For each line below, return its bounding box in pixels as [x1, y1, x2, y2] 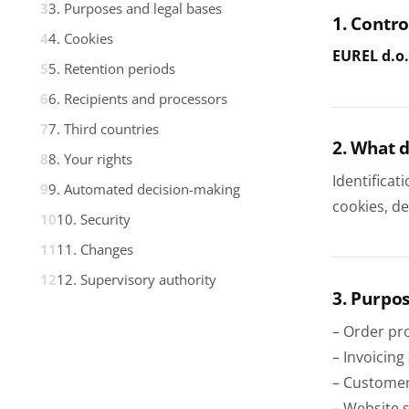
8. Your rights [48, 150, 132, 168]
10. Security [57, 210, 131, 228]
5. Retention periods [48, 59, 175, 78]
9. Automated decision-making [48, 180, 240, 198]
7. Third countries [48, 120, 159, 138]
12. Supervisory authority [57, 270, 216, 288]
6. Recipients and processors [48, 89, 227, 108]
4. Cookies [48, 29, 113, 47]
